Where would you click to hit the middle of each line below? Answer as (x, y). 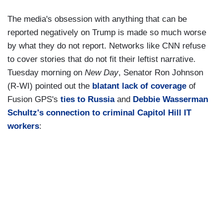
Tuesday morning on (46, 73)
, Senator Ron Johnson (161, 73)
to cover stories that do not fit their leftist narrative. (102, 59)
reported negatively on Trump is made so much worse (107, 33)
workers (23, 126)
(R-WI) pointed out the (50, 86)
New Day (102, 73)
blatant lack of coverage (140, 86)
